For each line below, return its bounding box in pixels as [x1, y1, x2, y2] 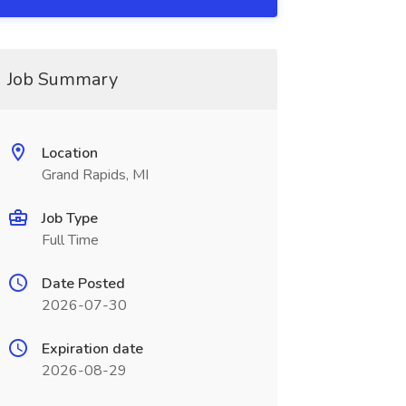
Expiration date [41, 339, 143, 359]
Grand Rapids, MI [41, 165, 149, 185]
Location [41, 143, 98, 163]
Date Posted [41, 274, 125, 294]
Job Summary [6, 67, 118, 92]
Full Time [41, 230, 99, 250]
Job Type [41, 208, 98, 228]
